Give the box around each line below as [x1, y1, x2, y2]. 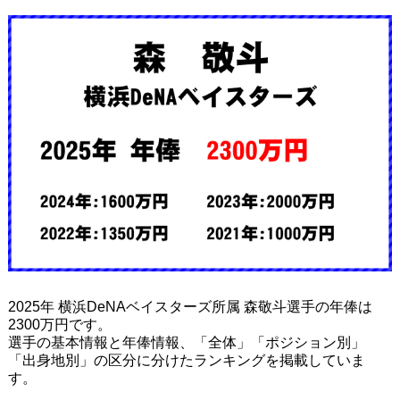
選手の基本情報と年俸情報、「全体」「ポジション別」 [7, 334, 365, 350]
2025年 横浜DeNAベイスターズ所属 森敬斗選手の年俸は [7, 298, 372, 314]
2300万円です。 [7, 316, 112, 332]
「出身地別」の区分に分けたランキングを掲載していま [7, 352, 365, 368]
